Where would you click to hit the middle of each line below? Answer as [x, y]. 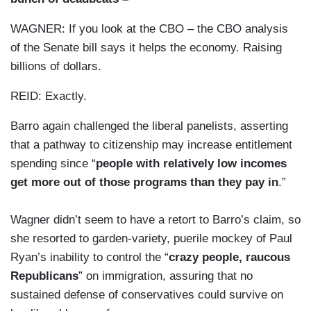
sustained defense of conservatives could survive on [147, 295]
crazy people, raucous [229, 258]
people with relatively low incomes [191, 164]
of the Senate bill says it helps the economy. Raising [146, 48]
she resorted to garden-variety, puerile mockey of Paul [151, 239]
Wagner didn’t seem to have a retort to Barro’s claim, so [155, 220]
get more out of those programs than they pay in [144, 183]
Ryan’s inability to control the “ [90, 258]
